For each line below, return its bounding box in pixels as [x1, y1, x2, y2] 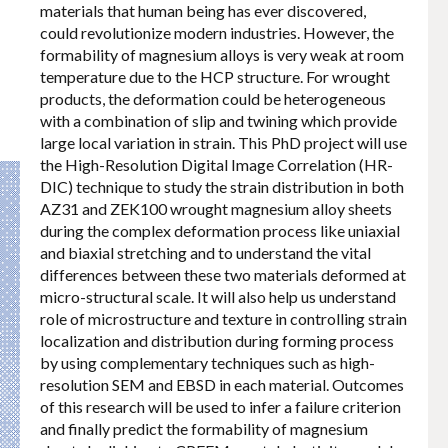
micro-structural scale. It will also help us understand [40, 286, 396, 306]
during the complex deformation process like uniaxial [40, 220, 400, 240]
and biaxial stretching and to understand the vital [40, 242, 371, 262]
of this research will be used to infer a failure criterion [40, 396, 401, 416]
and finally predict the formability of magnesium [40, 418, 368, 438]
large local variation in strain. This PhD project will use [40, 132, 407, 152]
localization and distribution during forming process [40, 330, 394, 350]
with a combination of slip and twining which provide [40, 110, 397, 130]
